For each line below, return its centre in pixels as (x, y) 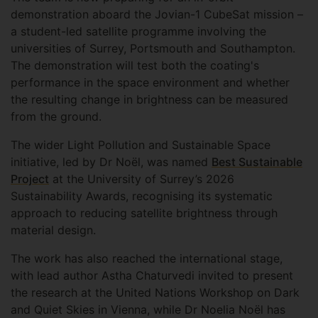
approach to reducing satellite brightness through (144, 213)
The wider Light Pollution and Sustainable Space (141, 145)
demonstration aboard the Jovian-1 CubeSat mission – (157, 15)
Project (30, 179)
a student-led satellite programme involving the (138, 32)
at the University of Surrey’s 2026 (142, 179)
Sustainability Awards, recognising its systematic (142, 196)
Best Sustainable (257, 162)
